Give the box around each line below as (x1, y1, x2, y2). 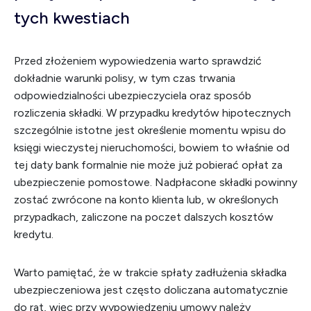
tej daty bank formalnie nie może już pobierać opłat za (14, 158, 283, 171)
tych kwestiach (14, 8, 130, 28)
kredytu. (14, 228, 53, 241)
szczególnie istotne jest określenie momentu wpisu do (14, 124, 286, 137)
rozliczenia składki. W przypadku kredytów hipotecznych (14, 106, 291, 119)
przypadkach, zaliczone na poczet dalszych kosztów (14, 210, 274, 224)
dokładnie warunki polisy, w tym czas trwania (14, 72, 235, 85)
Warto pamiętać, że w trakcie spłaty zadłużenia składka (14, 266, 287, 279)
